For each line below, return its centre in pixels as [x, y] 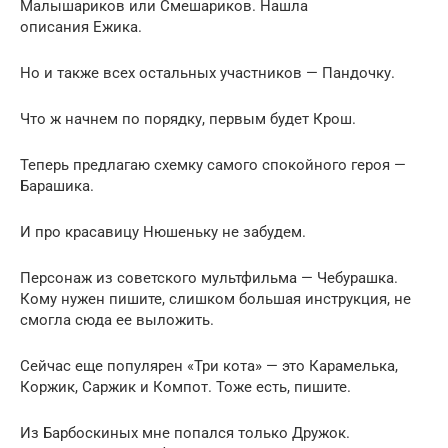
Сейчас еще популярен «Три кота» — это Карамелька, [209, 365]
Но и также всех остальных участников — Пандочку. [207, 72]
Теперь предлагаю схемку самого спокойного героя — [213, 164]
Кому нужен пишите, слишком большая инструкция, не [215, 298]
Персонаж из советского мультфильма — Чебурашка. [209, 277]
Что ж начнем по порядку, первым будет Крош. [188, 118]
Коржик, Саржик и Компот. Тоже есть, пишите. [185, 386]
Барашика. [57, 185]
